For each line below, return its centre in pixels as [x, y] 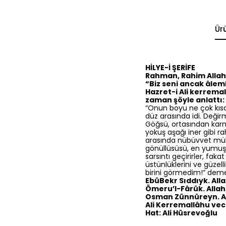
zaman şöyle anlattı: [185, 100]
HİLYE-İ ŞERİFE [170, 67]
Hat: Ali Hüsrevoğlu [181, 213]
